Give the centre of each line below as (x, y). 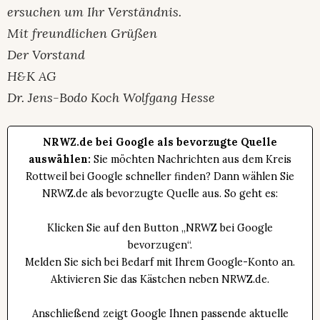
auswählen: (60, 159)
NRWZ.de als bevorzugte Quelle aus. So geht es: (160, 193)
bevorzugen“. (160, 245)
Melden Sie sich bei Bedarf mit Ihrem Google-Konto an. (160, 262)
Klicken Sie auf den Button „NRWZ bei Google (160, 227)
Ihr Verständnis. (134, 11)
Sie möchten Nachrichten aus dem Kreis (191, 159)
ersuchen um (47, 11)
